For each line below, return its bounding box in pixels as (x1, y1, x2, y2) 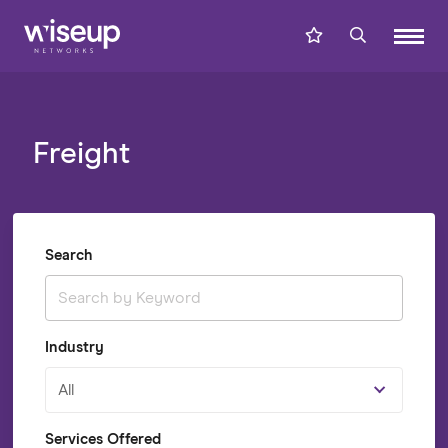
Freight (32, 139, 130, 169)
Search (44, 248, 92, 263)
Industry (44, 340, 104, 355)
